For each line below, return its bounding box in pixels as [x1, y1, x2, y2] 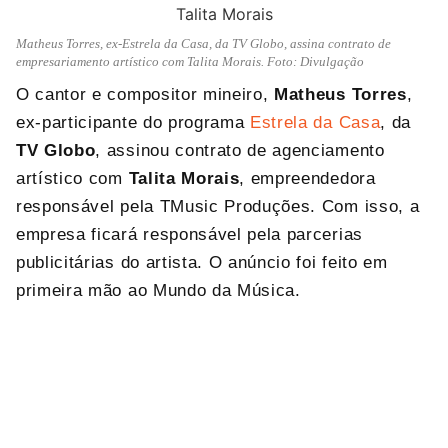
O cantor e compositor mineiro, [16, 85, 275, 104]
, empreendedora [239, 169, 376, 188]
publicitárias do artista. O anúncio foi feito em [16, 253, 388, 272]
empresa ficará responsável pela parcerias [16, 225, 363, 244]
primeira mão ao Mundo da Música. [16, 281, 301, 300]
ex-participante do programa [16, 113, 251, 132]
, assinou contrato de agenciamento [95, 141, 385, 160]
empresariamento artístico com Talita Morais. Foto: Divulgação [16, 54, 364, 69]
